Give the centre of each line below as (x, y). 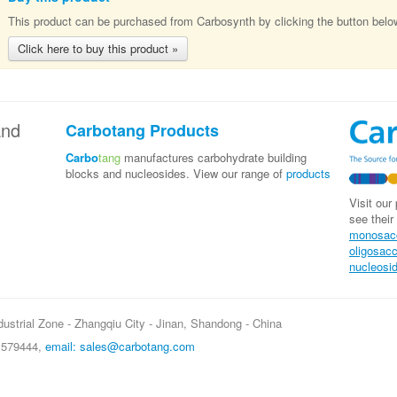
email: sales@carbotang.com (120, 346)
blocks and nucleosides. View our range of (176, 173)
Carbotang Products (142, 130)
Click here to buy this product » (98, 48)
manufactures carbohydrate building (214, 157)
